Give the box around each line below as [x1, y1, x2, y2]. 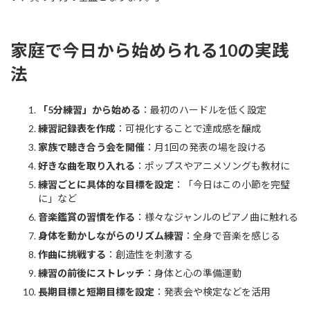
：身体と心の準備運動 [145, 267, 241, 280]
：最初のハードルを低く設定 [140, 104, 266, 116]
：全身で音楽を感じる [183, 230, 280, 242]
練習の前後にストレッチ [38, 267, 145, 280]
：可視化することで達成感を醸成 [116, 122, 261, 135]
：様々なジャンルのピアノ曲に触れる [135, 211, 298, 224]
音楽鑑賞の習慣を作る [38, 211, 135, 224]
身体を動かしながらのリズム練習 [38, 230, 183, 242]
